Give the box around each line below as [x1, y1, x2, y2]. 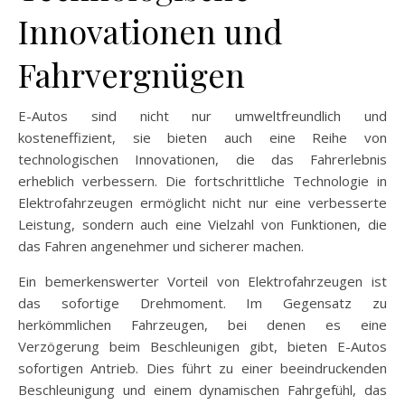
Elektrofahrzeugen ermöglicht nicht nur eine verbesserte [18, 193, 387, 212]
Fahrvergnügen [18, 52, 245, 97]
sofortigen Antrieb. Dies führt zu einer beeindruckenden [18, 359, 387, 378]
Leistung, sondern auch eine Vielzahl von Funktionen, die [18, 215, 387, 234]
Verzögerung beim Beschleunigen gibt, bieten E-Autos [18, 337, 387, 356]
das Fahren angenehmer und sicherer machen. [18, 237, 304, 256]
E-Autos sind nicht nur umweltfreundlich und [18, 107, 387, 126]
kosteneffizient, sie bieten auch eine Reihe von [18, 128, 387, 147]
